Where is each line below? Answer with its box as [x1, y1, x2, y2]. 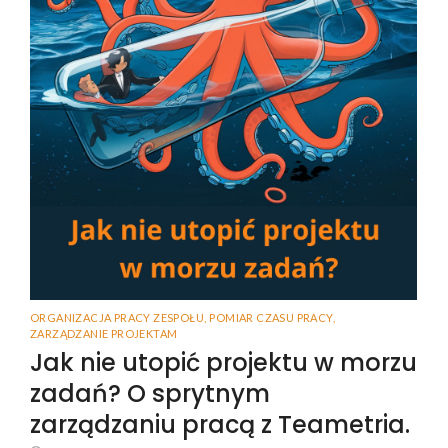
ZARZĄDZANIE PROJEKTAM [30, 327, 178, 341]
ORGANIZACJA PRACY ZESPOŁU [30, 311, 204, 325]
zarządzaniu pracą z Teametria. [30, 408, 410, 442]
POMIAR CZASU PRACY [209, 311, 333, 325]
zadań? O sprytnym [30, 377, 270, 411]
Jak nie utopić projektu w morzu [30, 346, 417, 380]
